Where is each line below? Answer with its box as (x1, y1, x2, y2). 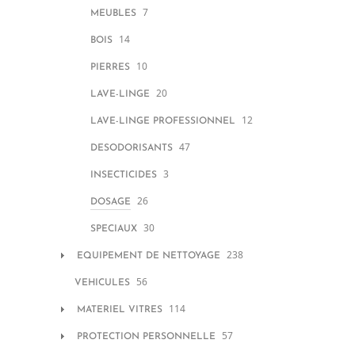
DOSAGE (90, 197, 131, 207)
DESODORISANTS (90, 143, 173, 153)
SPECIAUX (90, 224, 137, 234)
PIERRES (90, 63, 130, 72)
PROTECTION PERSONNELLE (77, 332, 216, 342)
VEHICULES (74, 278, 130, 288)
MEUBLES (90, 9, 136, 18)
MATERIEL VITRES (77, 305, 162, 315)
